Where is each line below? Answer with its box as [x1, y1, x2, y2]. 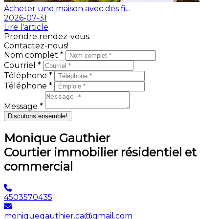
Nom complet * [4, 50, 66, 60]
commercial [4, 159, 73, 174]
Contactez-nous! [4, 41, 68, 50]
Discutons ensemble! [8, 112, 67, 120]
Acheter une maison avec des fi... [4, 3, 130, 13]
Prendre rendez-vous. [4, 31, 90, 41]
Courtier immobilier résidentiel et [4, 145, 197, 159]
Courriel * [4, 60, 43, 70]
